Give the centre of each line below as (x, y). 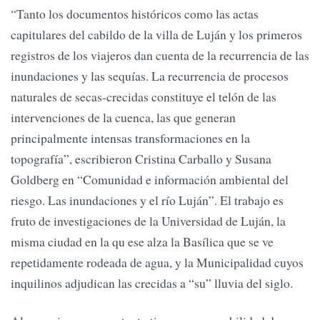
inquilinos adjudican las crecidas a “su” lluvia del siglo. (152, 282)
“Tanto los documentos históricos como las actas (135, 13)
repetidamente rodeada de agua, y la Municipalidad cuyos (157, 262)
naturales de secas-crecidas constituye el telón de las (144, 96)
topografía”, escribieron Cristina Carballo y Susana (141, 158)
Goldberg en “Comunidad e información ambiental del (150, 179)
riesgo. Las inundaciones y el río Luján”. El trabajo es (147, 200)
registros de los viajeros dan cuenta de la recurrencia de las (160, 55)
